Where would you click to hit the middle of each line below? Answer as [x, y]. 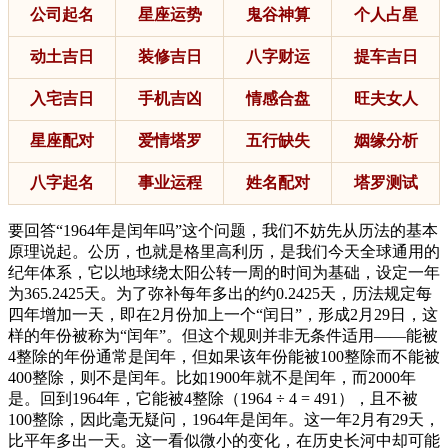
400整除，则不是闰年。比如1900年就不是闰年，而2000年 [212, 377]
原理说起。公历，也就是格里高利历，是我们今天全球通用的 [224, 251]
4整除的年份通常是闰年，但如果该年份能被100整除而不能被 [224, 356]
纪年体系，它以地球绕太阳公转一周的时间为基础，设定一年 [224, 272]
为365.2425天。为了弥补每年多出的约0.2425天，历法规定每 [220, 293]
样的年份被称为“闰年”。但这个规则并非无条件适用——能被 [223, 335]
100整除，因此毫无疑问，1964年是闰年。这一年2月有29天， [224, 419]
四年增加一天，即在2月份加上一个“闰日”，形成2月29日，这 [223, 314]
